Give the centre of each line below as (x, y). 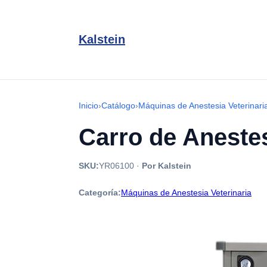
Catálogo (118, 105)
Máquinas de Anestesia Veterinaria (186, 193)
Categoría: (100, 193)
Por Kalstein (167, 166)
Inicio (89, 105)
